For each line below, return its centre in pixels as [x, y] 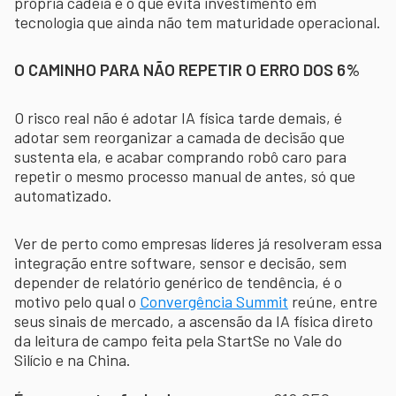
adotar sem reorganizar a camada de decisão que [179, 137]
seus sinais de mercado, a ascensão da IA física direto [194, 320]
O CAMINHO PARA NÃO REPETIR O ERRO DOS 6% [187, 69]
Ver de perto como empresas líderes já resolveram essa [198, 243]
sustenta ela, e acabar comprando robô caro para [180, 156]
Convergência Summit [214, 301]
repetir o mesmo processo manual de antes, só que [185, 175]
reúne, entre [333, 301]
